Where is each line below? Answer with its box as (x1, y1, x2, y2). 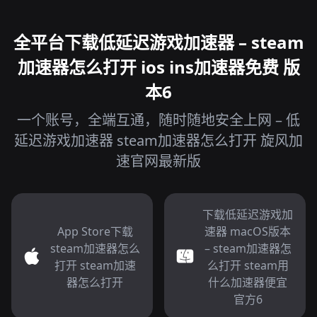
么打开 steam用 (207, 258, 289, 273)
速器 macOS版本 (204, 224, 291, 239)
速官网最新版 (116, 151, 201, 171)
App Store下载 (57, 224, 133, 239)
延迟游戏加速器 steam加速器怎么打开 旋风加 (14, 131, 303, 150)
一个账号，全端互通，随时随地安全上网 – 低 (17, 110, 300, 129)
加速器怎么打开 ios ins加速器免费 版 (17, 55, 300, 79)
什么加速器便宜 (208, 275, 287, 290)
